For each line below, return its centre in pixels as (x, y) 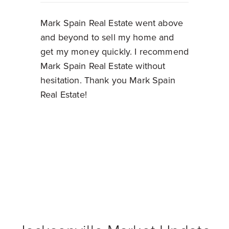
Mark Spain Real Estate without (103, 66)
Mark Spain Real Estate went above (112, 23)
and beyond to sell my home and (107, 38)
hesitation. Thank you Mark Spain (108, 81)
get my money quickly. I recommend (114, 52)
